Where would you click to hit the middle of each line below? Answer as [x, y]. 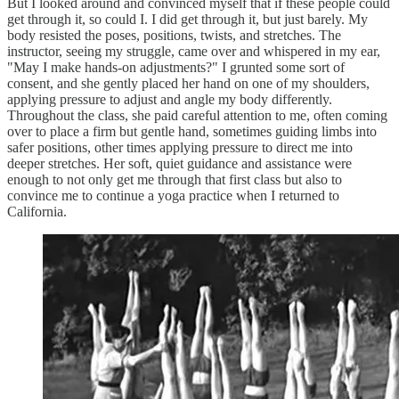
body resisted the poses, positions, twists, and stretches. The [174, 35]
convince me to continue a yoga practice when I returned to [173, 195]
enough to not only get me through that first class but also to [175, 179]
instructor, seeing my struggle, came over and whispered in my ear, [194, 51]
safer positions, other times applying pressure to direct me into [180, 147]
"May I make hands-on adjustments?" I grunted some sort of [176, 67]
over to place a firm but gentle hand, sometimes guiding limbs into [192, 131]
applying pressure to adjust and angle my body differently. [170, 99]
